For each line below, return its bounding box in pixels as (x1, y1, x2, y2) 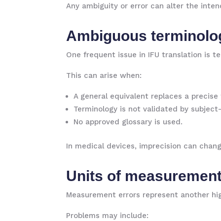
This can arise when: (66, 71, 142, 80)
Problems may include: (66, 211, 149, 220)
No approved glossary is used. (74, 117, 183, 126)
